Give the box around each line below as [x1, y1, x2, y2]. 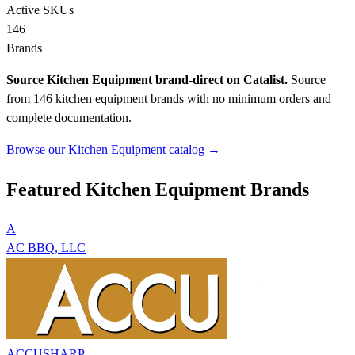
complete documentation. [6, 111, 132, 124]
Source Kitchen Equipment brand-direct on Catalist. [6, 73, 288, 86]
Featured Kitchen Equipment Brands [6, 178, 309, 200]
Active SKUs [6, 3, 74, 17]
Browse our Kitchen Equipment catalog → [6, 143, 220, 156]
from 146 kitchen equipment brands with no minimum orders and [6, 92, 331, 105]
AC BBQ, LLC [6, 240, 86, 254]
